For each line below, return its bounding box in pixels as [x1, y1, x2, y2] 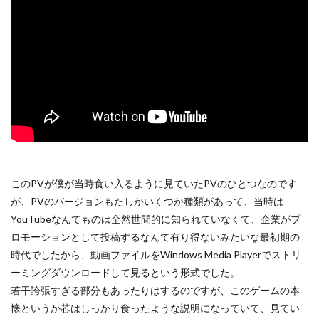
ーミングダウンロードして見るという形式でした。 [11, 266, 240, 278]
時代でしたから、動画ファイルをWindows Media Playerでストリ [11, 248, 301, 261]
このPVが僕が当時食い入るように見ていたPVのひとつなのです [11, 177, 297, 189]
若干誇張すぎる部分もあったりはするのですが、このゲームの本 [11, 283, 300, 296]
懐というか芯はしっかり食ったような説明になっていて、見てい [11, 301, 300, 314]
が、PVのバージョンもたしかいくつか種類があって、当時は [11, 194, 283, 207]
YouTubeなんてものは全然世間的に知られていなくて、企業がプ [11, 212, 300, 225]
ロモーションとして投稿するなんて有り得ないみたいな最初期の [11, 230, 300, 243]
